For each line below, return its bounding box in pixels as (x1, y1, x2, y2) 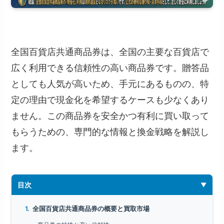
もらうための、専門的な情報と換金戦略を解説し (11, 126, 209, 137)
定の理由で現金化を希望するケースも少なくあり (11, 94, 209, 105)
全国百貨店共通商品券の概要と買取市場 (32, 204, 150, 212)
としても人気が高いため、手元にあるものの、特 (11, 78, 209, 89)
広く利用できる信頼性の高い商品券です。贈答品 (11, 62, 209, 73)
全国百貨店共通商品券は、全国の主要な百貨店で (11, 46, 209, 57)
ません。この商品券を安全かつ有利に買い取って (11, 110, 209, 121)
